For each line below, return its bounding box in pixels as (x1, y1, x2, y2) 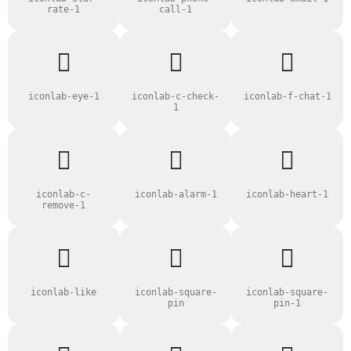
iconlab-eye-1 (27, 91, 100, 102)
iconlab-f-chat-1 (243, 91, 331, 102)
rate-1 (47, 4, 81, 15)
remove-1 (42, 200, 86, 211)
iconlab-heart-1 (246, 189, 329, 200)
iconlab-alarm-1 (134, 189, 217, 200)
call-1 (159, 4, 192, 15)
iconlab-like (31, 287, 97, 298)
